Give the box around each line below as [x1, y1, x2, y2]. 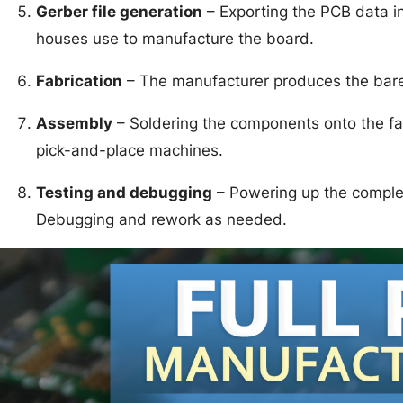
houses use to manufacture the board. [36, 30, 314, 49]
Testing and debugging [36, 184, 212, 202]
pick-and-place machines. [36, 141, 223, 160]
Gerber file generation [36, 3, 202, 22]
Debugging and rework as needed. [36, 210, 287, 229]
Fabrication [36, 72, 122, 91]
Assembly [36, 114, 112, 133]
